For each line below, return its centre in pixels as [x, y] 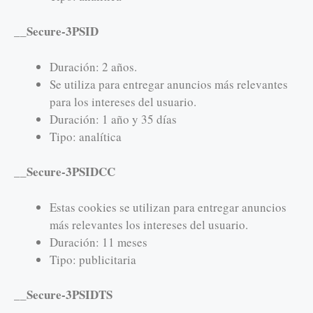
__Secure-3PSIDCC [65, 172]
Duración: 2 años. [93, 66]
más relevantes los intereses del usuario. [149, 224]
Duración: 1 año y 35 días [113, 119]
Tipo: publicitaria [93, 259]
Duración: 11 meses [99, 242]
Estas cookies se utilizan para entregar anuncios [168, 207]
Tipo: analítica [86, 136]
